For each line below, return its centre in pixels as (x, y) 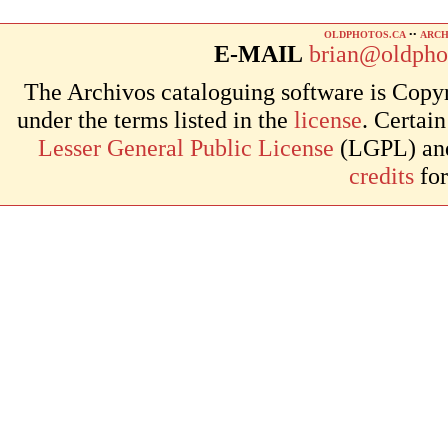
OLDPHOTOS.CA (365, 34)
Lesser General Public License (186, 147)
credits (381, 175)
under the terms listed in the (155, 119)
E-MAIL (258, 53)
